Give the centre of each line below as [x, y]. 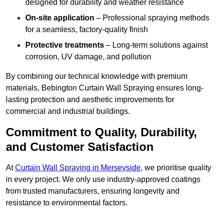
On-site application [60, 18]
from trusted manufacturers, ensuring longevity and [93, 191]
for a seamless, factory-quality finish [87, 30]
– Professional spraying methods [152, 18]
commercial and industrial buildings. [68, 111]
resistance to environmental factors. [67, 203]
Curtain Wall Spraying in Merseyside [78, 168]
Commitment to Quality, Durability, [101, 132]
